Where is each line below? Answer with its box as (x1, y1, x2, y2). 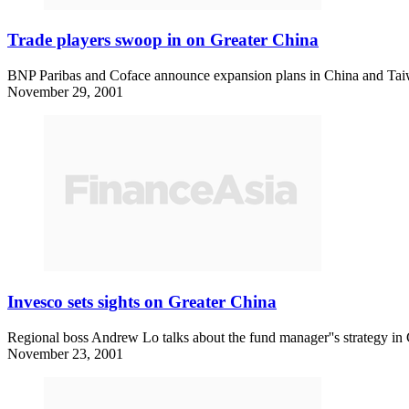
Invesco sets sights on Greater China (7, 291, 277, 311)
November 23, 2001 (7, 345, 123, 362)
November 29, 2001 (7, 84, 123, 100)
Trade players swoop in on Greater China (7, 30, 319, 50)
